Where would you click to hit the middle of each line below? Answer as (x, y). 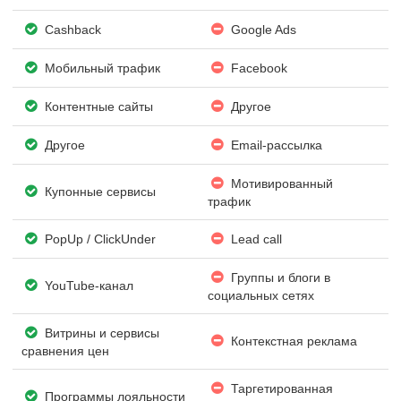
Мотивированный (281, 183)
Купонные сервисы (99, 191)
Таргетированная (281, 388)
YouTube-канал (88, 285)
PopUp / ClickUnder (99, 239)
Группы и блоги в (279, 277)
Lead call (255, 239)
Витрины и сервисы (101, 333)
